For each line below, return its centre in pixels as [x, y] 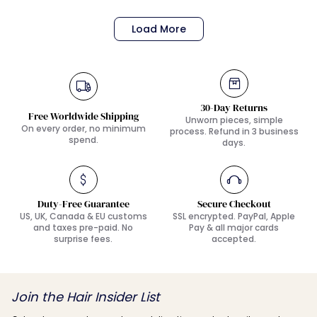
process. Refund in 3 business [234, 131]
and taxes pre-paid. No [83, 227]
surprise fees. [83, 239]
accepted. [234, 239]
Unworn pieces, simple [234, 120]
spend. [83, 140]
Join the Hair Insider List [86, 297]
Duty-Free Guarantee [83, 204]
